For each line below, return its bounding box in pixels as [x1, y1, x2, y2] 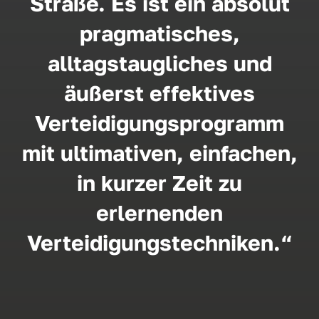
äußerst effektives [64, 80, 255, 107]
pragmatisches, [79, 21, 240, 47]
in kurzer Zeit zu [77, 170, 242, 197]
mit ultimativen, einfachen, [21, 140, 298, 167]
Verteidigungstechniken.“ [27, 230, 292, 256]
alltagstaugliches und [47, 51, 272, 77]
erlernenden [96, 200, 223, 226]
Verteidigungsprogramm [35, 110, 284, 137]
